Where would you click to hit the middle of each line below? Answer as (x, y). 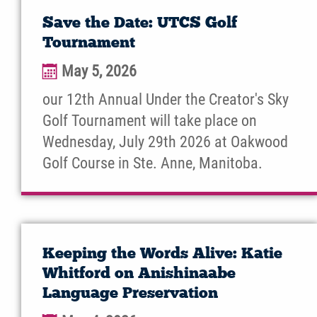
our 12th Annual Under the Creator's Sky (166, 100)
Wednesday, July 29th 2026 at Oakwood (165, 142)
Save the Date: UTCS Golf (140, 24)
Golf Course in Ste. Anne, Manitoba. (152, 163)
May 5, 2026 (99, 71)
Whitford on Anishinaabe (139, 275)
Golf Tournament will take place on (150, 121)
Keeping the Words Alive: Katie (162, 255)
